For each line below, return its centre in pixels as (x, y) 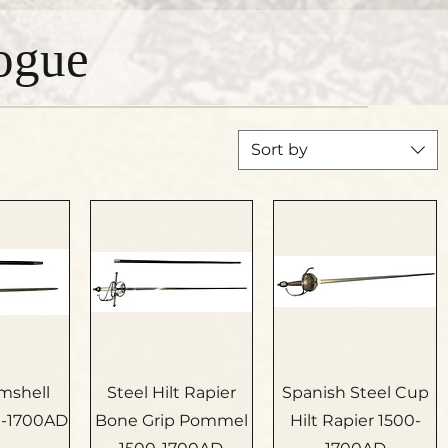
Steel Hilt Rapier (171, 392)
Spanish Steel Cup (355, 392)
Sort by (279, 149)
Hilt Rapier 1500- (355, 420)
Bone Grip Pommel (171, 420)
